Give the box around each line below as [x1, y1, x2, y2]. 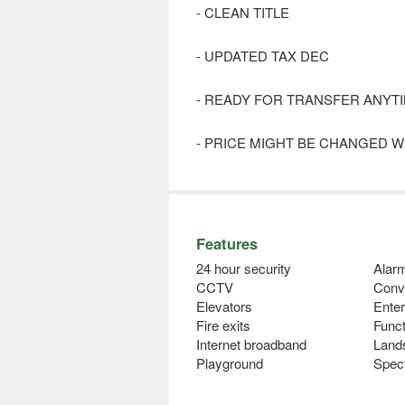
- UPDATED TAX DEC [196, 46, 329, 66]
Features [196, 232, 258, 255]
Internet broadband [196, 334, 306, 354]
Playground [196, 353, 263, 373]
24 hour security [196, 259, 291, 278]
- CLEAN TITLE [196, 3, 289, 23]
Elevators [196, 297, 252, 316]
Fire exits [196, 316, 250, 335]
